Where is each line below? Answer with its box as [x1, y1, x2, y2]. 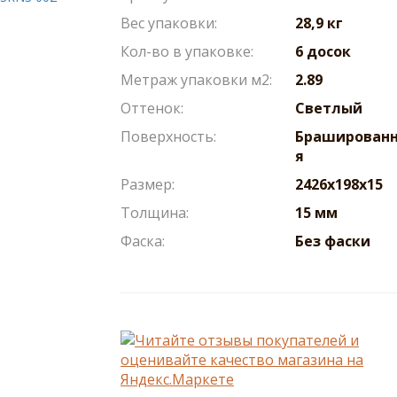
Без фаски [295, 230, 370, 251]
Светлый [295, 97, 362, 118]
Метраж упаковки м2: [121, 69, 272, 90]
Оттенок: [121, 97, 183, 118]
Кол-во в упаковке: [121, 41, 253, 61]
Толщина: [121, 202, 189, 222]
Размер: [121, 174, 175, 194]
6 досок [295, 41, 351, 61]
